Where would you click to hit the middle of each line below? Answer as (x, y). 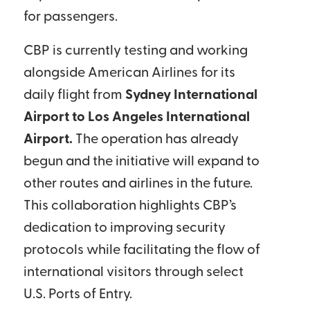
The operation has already (155, 140)
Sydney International (191, 96)
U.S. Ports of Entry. (77, 295)
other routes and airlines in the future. (138, 184)
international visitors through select (133, 273)
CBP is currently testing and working (135, 52)
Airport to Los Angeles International (136, 118)
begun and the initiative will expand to (141, 162)
